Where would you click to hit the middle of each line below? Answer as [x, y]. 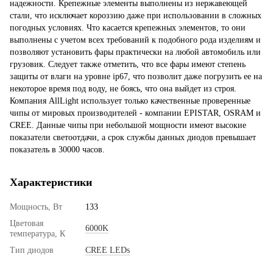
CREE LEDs [108, 250]
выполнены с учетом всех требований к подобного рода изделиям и [135, 40]
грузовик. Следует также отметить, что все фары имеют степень [128, 64]
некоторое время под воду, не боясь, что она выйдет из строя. [123, 88]
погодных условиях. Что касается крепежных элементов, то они [128, 27]
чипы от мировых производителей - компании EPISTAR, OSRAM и [135, 113]
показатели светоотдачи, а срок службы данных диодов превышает [133, 137]
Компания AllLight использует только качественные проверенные [130, 101]
